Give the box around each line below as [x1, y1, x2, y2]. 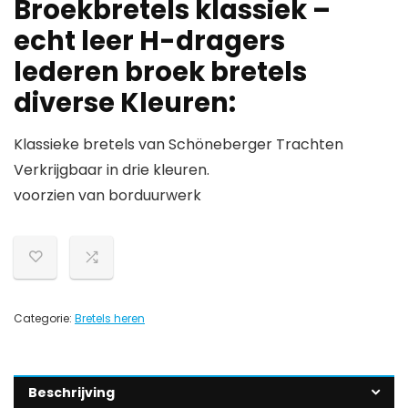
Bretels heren [75, 311, 145, 326]
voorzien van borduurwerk [14, 185, 201, 206]
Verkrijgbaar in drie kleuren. [14, 159, 209, 180]
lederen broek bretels [14, 54, 307, 90]
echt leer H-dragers [14, 23, 285, 59]
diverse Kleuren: [14, 85, 236, 121]
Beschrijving [28, 383, 115, 402]
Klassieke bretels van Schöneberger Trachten [14, 134, 343, 155]
